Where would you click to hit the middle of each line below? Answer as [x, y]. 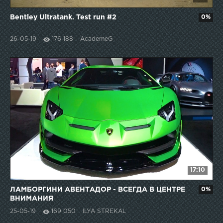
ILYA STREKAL [104, 212]
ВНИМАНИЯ [32, 199]
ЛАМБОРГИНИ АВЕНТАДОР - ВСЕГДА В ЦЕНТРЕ [98, 190]
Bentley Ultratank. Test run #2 [63, 18]
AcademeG [96, 39]
